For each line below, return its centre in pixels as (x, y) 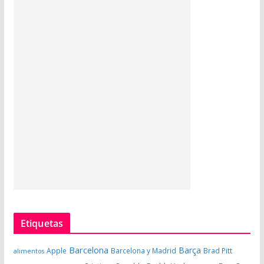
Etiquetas (42, 224)
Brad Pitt (217, 251)
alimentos (29, 251)
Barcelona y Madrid (143, 251)
